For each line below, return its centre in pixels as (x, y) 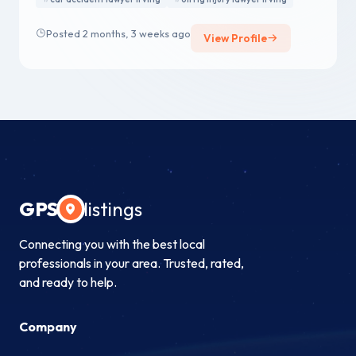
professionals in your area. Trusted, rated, (132, 263)
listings (112, 209)
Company (48, 327)
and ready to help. (68, 282)
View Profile (235, 39)
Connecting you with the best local (112, 244)
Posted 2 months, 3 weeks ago (118, 33)
